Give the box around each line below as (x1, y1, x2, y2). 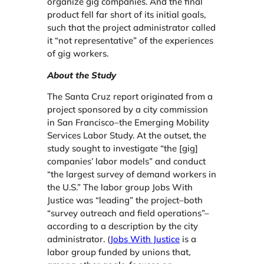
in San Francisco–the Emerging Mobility (47, 117, 209, 128)
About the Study (47, 69, 116, 81)
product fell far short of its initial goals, (47, 8, 206, 20)
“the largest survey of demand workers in (47, 169, 216, 180)
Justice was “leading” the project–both (47, 194, 203, 206)
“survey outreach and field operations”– (47, 207, 209, 219)
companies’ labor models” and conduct (47, 156, 206, 167)
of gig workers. (47, 47, 108, 59)
